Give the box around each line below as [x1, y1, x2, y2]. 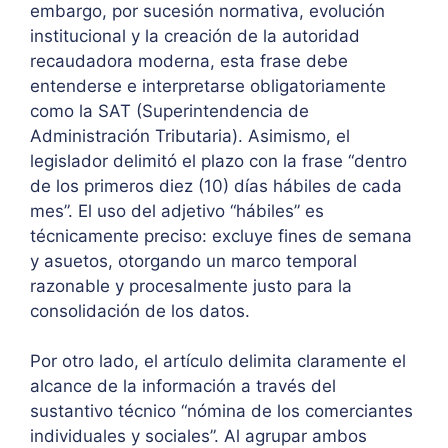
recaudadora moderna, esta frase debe [30, 50, 348, 71]
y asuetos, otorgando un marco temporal [30, 250, 357, 271]
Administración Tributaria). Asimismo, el [30, 125, 350, 146]
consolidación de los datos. [30, 300, 250, 321]
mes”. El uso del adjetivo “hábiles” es [30, 200, 324, 221]
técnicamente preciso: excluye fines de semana [30, 225, 412, 246]
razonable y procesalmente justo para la [30, 275, 352, 296]
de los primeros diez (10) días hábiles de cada [30, 175, 402, 196]
